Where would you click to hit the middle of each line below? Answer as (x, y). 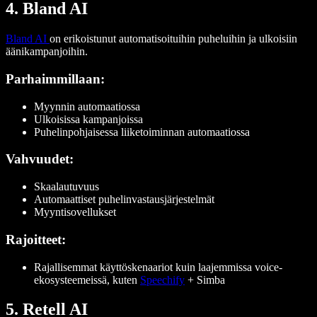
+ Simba (205, 279)
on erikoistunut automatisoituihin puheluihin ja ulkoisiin (173, 39)
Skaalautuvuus (67, 187)
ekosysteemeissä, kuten (87, 279)
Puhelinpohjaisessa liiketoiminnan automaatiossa (142, 132)
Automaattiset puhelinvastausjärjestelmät (124, 200)
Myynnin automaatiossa (87, 106)
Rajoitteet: (36, 239)
